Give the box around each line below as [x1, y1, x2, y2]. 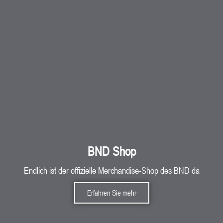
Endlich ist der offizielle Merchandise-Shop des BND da [23, 165, 200, 176]
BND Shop [87, 144, 136, 159]
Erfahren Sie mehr [87, 188, 136, 198]
